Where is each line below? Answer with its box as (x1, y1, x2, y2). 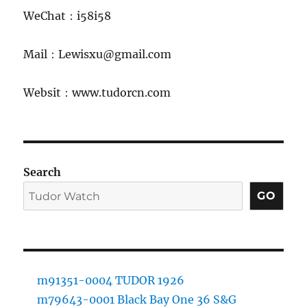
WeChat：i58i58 (23, 8, 112, 23)
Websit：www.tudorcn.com (23, 85, 171, 99)
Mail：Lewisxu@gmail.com (23, 47, 172, 61)
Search (23, 164, 62, 179)
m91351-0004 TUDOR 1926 (37, 273, 185, 287)
